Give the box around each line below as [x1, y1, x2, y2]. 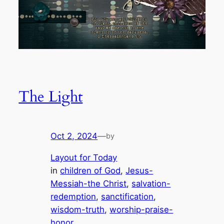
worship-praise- [109, 204, 173, 214]
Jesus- [125, 165, 153, 175]
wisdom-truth [50, 204, 105, 214]
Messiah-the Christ [50, 178, 127, 188]
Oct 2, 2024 [50, 130, 98, 141]
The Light [18, 87, 83, 107]
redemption [50, 191, 96, 201]
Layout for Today [50, 152, 117, 162]
